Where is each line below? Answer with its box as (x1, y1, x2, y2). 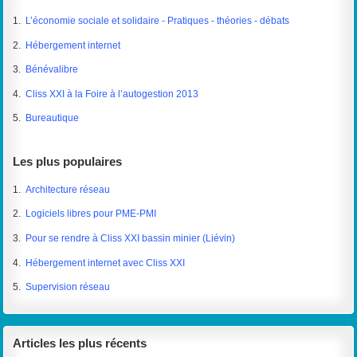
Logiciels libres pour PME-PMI (25, 209, 157, 219)
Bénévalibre (25, 65, 79, 75)
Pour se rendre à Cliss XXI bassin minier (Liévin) (25, 233, 236, 244)
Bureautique (25, 113, 80, 124)
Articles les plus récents (13, 336, 147, 351)
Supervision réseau (25, 282, 111, 292)
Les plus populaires (13, 154, 123, 168)
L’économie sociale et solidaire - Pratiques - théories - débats (25, 15, 290, 25)
